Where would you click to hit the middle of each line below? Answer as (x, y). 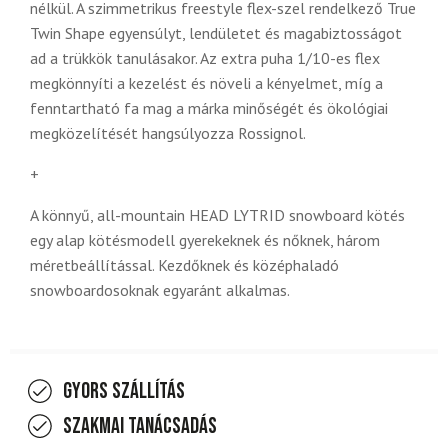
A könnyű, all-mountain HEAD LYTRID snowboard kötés (217, 215)
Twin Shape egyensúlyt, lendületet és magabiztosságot (216, 33)
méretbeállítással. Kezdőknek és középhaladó (184, 265)
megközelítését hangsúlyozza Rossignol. (168, 133)
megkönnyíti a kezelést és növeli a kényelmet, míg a (206, 83)
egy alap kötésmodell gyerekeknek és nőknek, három (205, 240)
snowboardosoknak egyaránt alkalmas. (160, 290)
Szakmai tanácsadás (140, 427)
